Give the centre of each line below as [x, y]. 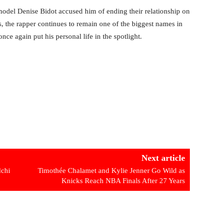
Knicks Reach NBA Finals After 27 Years [123, 180]
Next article [163, 158]
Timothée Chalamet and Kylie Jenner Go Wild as [111, 170]
